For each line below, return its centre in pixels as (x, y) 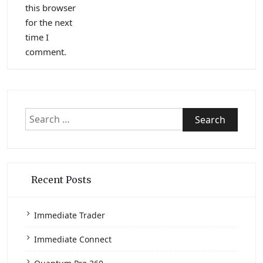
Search (40, 115)
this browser (50, 8)
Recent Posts (61, 180)
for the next (49, 23)
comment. (46, 52)
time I (37, 37)
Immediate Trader (70, 215)
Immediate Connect (73, 240)
